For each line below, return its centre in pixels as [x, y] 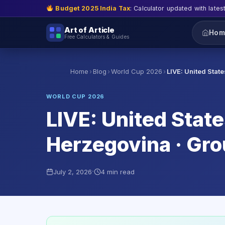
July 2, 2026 [73, 172]
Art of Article [89, 30]
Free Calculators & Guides [97, 36]
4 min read [118, 172]
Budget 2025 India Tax [93, 8]
